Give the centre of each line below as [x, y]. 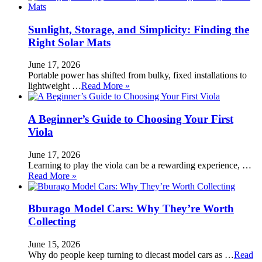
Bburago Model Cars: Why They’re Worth [131, 209]
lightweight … [55, 86]
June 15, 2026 [54, 244]
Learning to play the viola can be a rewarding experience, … [140, 165]
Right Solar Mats [69, 42]
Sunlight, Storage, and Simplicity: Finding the [139, 29]
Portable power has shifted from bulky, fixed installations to [137, 75]
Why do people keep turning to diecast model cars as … [131, 255]
